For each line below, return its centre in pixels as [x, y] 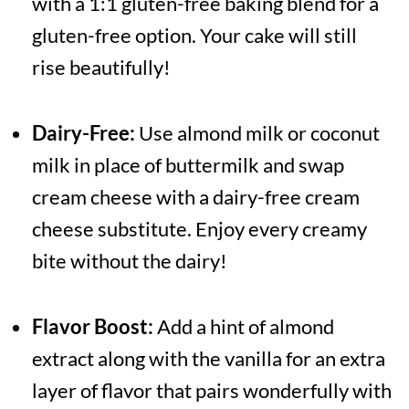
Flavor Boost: [92, 327]
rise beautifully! [101, 68]
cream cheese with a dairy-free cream [195, 197]
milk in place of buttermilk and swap [188, 165]
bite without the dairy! [129, 261]
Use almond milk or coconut [257, 133]
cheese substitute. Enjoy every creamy [199, 229]
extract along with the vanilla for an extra [208, 359]
